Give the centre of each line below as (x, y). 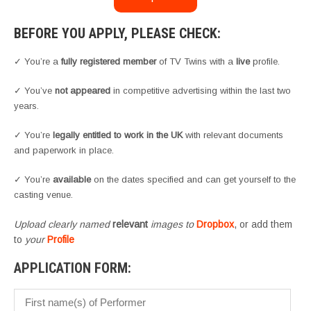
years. (26, 106)
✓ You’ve (34, 91)
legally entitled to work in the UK (118, 135)
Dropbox (215, 225)
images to (172, 225)
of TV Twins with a (196, 62)
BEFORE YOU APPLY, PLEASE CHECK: (117, 34)
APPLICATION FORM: (73, 268)
